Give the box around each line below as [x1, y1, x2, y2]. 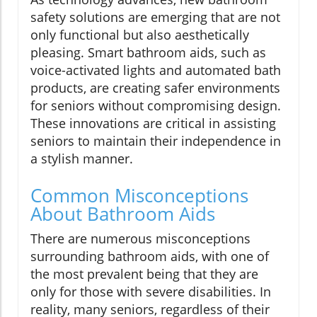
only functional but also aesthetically [30, 25, 249, 43]
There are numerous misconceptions [30, 229, 250, 247]
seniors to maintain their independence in [30, 132, 281, 149]
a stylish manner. [30, 149, 133, 167]
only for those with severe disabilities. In [30, 282, 271, 300]
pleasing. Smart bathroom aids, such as [30, 43, 266, 61]
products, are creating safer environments [30, 79, 280, 96]
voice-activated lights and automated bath [30, 61, 281, 79]
